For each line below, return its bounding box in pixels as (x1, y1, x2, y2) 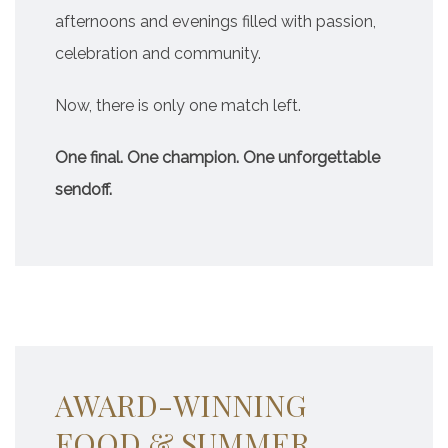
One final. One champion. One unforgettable (55, 148, 380, 167)
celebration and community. (55, 44, 261, 63)
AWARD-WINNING (55, 385, 306, 425)
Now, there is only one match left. (55, 96, 301, 115)
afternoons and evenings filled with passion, (55, 12, 376, 31)
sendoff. (55, 180, 112, 199)
